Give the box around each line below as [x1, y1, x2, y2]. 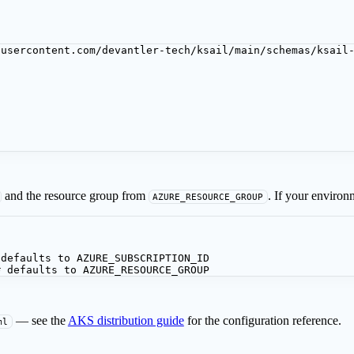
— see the [12, 313, 68, 327]
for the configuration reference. [183, 313, 341, 327]
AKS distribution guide [67, 313, 184, 327]
